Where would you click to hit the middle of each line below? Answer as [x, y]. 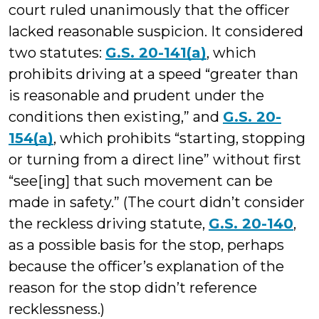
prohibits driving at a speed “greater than [153, 74]
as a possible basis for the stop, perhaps [146, 245]
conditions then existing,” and [116, 117]
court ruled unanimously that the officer [149, 10]
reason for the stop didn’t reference [133, 288]
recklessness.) [57, 309]
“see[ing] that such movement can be [141, 181]
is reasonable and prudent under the [136, 95]
